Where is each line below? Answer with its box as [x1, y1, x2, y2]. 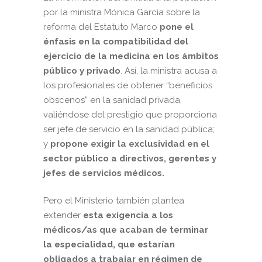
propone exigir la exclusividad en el [50, 139, 209, 150]
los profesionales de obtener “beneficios [43, 80, 212, 91]
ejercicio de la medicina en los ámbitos [43, 51, 219, 62]
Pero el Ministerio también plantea [43, 195, 184, 206]
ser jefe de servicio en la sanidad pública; [43, 124, 215, 135]
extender [43, 210, 83, 221]
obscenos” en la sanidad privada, [43, 95, 182, 106]
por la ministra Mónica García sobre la [43, 7, 200, 18]
